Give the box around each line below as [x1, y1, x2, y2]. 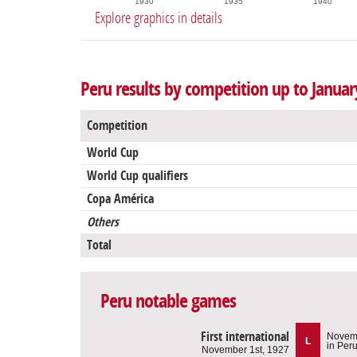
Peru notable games [100, 290, 236, 313]
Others [87, 214, 119, 230]
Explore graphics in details [95, 9, 222, 28]
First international [201, 328, 289, 344]
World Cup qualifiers [87, 168, 188, 184]
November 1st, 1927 [202, 343, 289, 355]
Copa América [87, 191, 154, 207]
